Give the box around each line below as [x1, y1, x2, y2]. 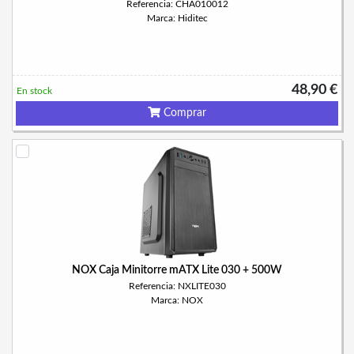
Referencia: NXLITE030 [128, 281, 226, 291]
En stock [17, 86, 52, 96]
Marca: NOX [151, 296, 203, 305]
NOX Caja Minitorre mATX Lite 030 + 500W [72, 265, 282, 276]
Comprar [160, 107, 206, 119]
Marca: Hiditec [146, 13, 208, 23]
